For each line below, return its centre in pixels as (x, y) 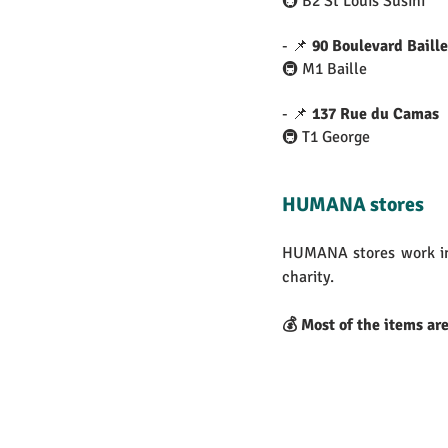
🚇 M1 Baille (324, 69)
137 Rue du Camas (375, 114)
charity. (308, 277)
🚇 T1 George (326, 137)
